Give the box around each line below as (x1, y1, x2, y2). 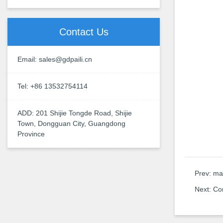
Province (17, 129, 45, 138)
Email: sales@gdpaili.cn (17, 55, 92, 63)
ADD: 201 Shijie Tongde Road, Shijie (17, 109, 132, 117)
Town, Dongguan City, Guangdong (17, 119, 125, 127)
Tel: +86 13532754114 (17, 82, 88, 90)
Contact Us (59, 26, 109, 37)
